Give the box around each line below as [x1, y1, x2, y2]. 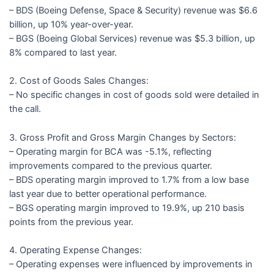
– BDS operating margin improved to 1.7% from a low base [9, 174, 249, 185]
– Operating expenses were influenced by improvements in [9, 258, 253, 270]
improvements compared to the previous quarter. [9, 160, 212, 171]
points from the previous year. [9, 216, 133, 228]
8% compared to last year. [9, 46, 117, 58]
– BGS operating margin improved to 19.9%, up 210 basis [9, 202, 245, 213]
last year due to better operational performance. [9, 188, 207, 199]
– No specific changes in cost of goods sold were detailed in [9, 89, 259, 101]
